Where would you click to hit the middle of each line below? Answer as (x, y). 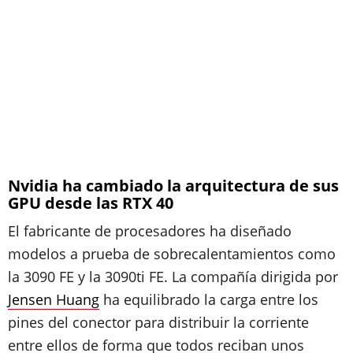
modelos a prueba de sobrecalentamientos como (172, 254)
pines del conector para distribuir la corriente (158, 322)
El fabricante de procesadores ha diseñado (150, 231)
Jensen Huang (54, 299)
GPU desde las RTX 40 (91, 203)
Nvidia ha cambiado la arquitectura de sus (173, 186)
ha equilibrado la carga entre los (209, 299)
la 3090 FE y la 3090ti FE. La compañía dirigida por (173, 277)
